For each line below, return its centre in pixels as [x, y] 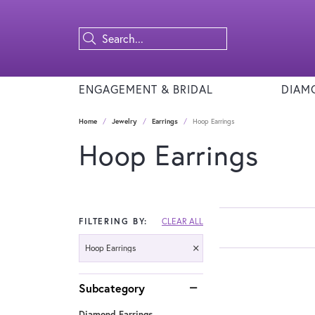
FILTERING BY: [113, 221]
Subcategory [112, 288]
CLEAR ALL [182, 221]
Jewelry [124, 122]
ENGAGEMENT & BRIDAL [146, 89]
